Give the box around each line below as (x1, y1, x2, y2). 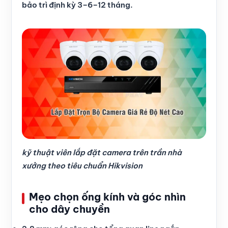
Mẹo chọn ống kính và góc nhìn (29, 190, 186, 204)
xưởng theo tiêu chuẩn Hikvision (22, 161, 142, 171)
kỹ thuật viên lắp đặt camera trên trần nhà (22, 148, 182, 158)
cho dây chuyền (29, 203, 110, 216)
